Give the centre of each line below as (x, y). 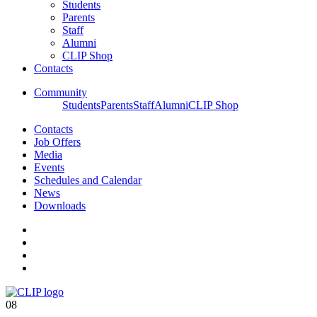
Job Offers (57, 142)
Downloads (60, 206)
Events (49, 167)
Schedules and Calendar (88, 180)
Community (60, 92)
